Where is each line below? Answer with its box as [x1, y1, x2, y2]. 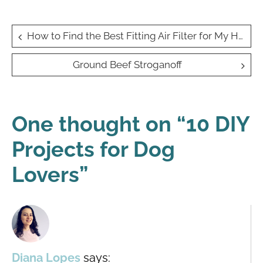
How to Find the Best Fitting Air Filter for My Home [27, 30, 238, 42]
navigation [11, 48, 113, 72]
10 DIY [186, 112, 249, 137]
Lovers [12, 162, 79, 187]
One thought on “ [12, 112, 186, 137]
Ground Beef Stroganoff [72, 59, 182, 71]
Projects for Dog [12, 137, 175, 162]
